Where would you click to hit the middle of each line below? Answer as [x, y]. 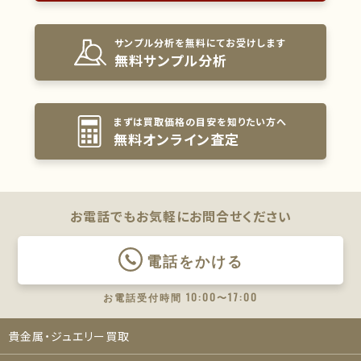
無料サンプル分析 [171, 60]
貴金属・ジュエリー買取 [69, 336]
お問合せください [240, 216]
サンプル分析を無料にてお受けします [201, 42]
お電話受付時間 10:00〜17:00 [180, 297]
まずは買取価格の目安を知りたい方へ [201, 121]
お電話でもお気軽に [129, 216]
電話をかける [195, 260]
